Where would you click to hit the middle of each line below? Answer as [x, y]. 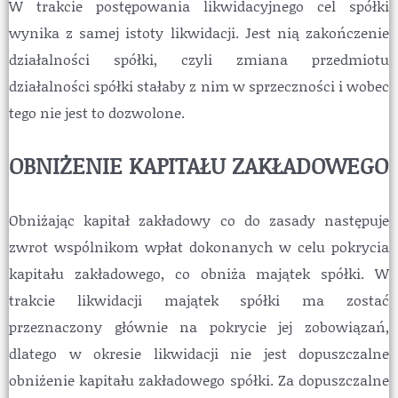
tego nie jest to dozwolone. [97, 113]
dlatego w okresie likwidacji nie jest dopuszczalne [199, 354]
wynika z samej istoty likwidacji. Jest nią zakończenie [199, 33]
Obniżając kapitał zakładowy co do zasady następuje [199, 220]
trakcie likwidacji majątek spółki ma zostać [199, 300]
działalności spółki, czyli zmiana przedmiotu [199, 60]
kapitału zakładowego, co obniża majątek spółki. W [199, 274]
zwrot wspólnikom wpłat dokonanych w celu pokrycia [199, 247]
